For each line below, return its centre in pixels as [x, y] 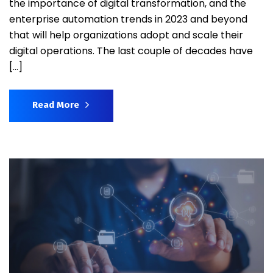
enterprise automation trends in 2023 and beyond [128, 19]
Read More [56, 105]
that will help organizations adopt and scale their [126, 35]
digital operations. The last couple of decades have [131, 51]
